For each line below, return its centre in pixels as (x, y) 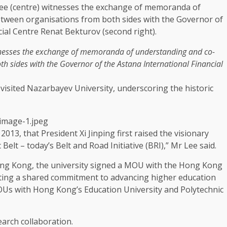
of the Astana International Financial (158, 64)
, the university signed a (78, 165)
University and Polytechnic (173, 189)
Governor (76, 64)
